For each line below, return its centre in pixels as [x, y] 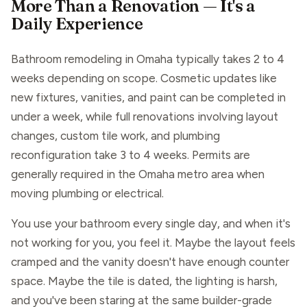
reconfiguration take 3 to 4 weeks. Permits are [131, 155]
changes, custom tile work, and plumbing [115, 136]
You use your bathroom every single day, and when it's [151, 224]
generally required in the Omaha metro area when [138, 174]
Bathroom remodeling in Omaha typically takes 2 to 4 [148, 59]
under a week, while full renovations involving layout [145, 117]
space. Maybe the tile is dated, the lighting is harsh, [144, 281]
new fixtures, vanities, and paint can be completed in [148, 98]
